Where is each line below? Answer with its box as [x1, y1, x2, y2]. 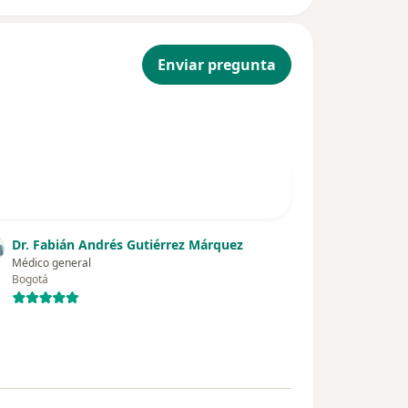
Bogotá [12, 271, 49, 288]
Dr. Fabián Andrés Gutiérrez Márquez [12, 236, 244, 254]
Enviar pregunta [158, 55, 276, 76]
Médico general [12, 255, 92, 271]
